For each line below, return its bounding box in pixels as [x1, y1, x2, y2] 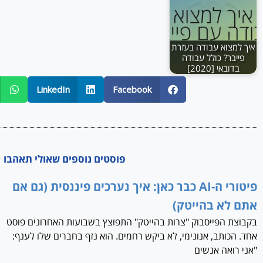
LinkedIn [36, 83, 70, 96]
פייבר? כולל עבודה [181, 51, 245, 63]
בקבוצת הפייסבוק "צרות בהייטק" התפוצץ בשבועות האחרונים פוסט [6, 215, 257, 228]
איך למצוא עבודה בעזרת [171, 41, 255, 53]
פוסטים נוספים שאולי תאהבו [3, 151, 126, 166]
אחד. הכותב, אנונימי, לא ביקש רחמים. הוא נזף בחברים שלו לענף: [12, 229, 257, 242]
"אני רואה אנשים [194, 243, 257, 257]
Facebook [113, 83, 152, 96]
